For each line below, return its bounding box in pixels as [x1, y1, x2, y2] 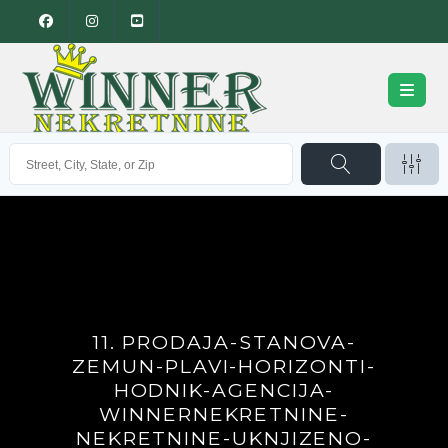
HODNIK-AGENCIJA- [113, 378, 335, 403]
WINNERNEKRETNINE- [99, 402, 349, 427]
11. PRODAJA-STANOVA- [91, 330, 357, 355]
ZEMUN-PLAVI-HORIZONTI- [72, 354, 376, 379]
